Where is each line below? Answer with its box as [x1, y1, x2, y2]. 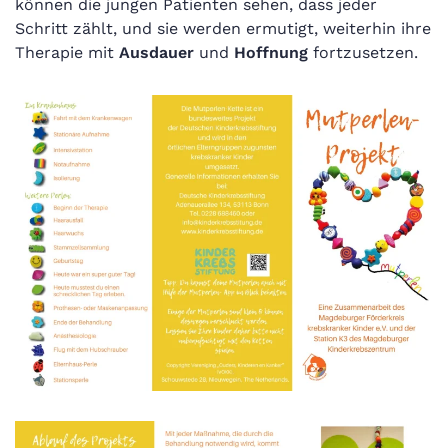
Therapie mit [15, 43, 119, 62]
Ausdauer [119, 43, 194, 62]
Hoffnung [234, 43, 308, 62]
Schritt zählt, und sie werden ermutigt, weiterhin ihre [15, 19, 431, 38]
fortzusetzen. [308, 43, 418, 62]
